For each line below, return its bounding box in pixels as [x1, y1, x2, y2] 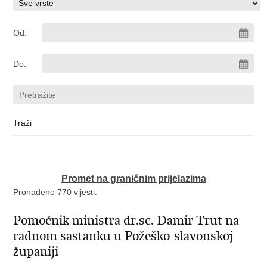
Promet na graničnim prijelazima [61, 173, 206, 184]
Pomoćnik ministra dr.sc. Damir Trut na [13, 213, 240, 228]
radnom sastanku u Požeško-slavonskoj [13, 228, 234, 244]
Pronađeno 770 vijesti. [13, 187, 98, 197]
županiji [13, 244, 59, 259]
